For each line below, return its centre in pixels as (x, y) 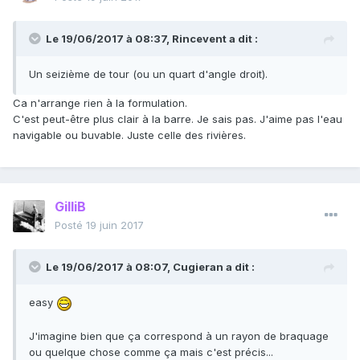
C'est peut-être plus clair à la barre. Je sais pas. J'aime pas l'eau (178, 119)
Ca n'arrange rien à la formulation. (100, 103)
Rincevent (199, 39)
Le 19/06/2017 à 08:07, (109, 267)
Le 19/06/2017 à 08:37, (109, 39)
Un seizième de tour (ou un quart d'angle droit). (148, 74)
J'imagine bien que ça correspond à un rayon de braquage (179, 335)
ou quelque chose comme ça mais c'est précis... (151, 352)
